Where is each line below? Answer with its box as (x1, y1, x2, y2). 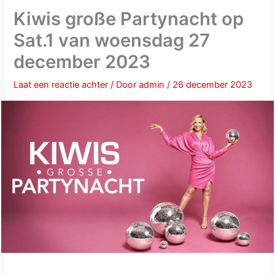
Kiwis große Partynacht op (14, 8, 244, 30)
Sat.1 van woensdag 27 (14, 29, 211, 52)
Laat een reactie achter (14, 79, 109, 91)
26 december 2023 (172, 79, 253, 91)
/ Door (110, 79, 139, 91)
